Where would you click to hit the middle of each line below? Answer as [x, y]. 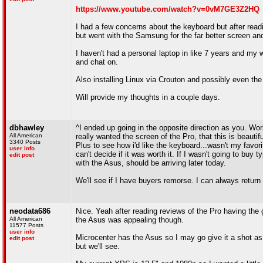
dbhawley [27, 128]
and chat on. [97, 62]
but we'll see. [98, 246]
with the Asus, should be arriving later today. [151, 163]
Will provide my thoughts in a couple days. [148, 97]
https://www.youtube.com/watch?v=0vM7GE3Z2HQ [168, 9]
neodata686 [30, 211]
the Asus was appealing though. [130, 220]
